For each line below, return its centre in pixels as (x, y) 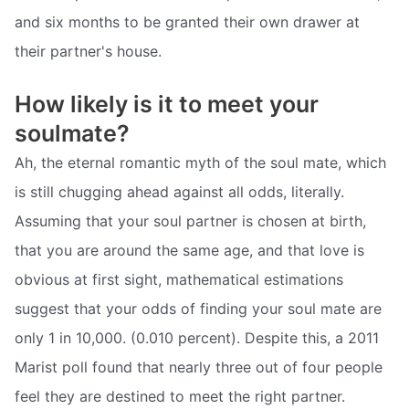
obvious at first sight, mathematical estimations (179, 279)
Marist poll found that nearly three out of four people (199, 367)
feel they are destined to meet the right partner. (180, 396)
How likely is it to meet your (167, 104)
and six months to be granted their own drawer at (187, 22)
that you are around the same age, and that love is (189, 250)
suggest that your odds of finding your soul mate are (198, 308)
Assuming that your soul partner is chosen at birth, (190, 220)
